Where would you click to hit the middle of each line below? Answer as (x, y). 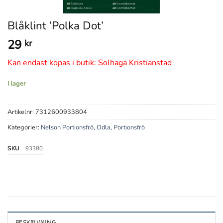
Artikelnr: (21, 112)
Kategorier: (24, 128)
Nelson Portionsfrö (67, 128)
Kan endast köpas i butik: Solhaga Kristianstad (90, 63)
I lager (17, 83)
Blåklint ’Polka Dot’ (56, 26)
